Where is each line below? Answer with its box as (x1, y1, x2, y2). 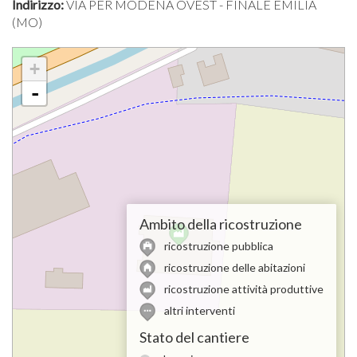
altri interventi (162, 303, 235, 317)
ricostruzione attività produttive (162, 282, 324, 296)
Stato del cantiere (139, 328, 249, 346)
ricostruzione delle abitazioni (162, 261, 305, 275)
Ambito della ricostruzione (139, 215, 302, 233)
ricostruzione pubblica (162, 239, 273, 253)
